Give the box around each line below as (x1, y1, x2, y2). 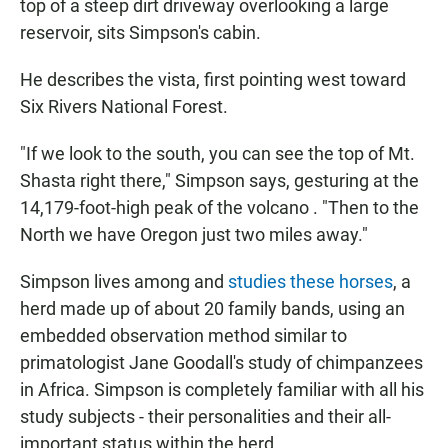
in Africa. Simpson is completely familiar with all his (20, 379, 424, 401)
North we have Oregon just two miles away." (20, 224, 368, 246)
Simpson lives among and (20, 271, 228, 293)
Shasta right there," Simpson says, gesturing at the (20, 170, 419, 192)
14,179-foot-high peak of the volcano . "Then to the (20, 197, 419, 219)
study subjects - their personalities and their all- (20, 406, 391, 428)
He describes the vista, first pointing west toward (20, 69, 406, 91)
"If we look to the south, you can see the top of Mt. (20, 143, 415, 165)
